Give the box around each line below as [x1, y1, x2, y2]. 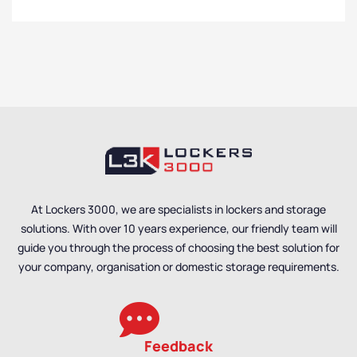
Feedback [144, 335, 213, 355]
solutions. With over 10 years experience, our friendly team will [20, 220, 337, 236]
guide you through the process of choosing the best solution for [18, 239, 339, 255]
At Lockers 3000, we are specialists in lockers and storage [31, 201, 326, 217]
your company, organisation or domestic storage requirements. [18, 258, 339, 274]
